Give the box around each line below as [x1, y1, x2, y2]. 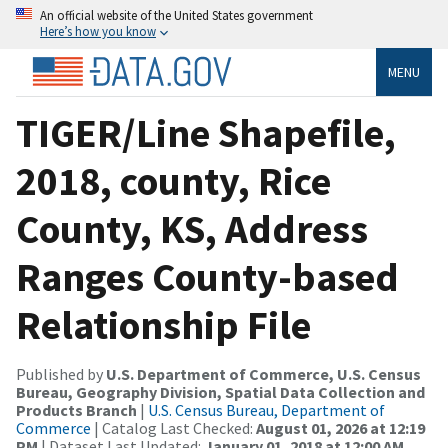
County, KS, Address [16, 203, 368, 254]
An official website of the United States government [40, 7, 313, 23]
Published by [16, 363, 106, 384]
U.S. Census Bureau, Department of [148, 399, 385, 420]
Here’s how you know [40, 23, 156, 39]
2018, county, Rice [16, 155, 331, 206]
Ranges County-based [16, 251, 399, 302]
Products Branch [16, 399, 137, 420]
